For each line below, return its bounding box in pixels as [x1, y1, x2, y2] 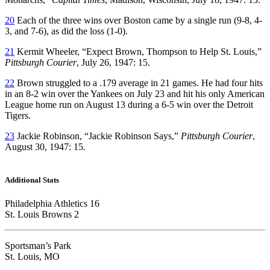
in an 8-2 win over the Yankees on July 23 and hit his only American [5, 88, 265, 99]
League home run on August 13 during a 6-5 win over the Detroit [5, 99, 253, 110]
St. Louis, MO [5, 251, 60, 262]
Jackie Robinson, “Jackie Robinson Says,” [14, 130, 181, 141]
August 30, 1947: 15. [5, 141, 86, 152]
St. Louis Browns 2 [5, 209, 79, 220]
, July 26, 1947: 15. [77, 57, 150, 67]
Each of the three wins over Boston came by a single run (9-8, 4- [14, 14, 262, 25]
